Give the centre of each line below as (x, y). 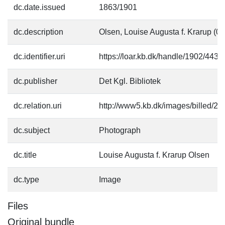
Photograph (120, 130)
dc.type (26, 180)
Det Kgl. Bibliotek (130, 81)
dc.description (38, 32)
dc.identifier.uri (39, 57)
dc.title (25, 155)
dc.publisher (35, 81)
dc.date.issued (39, 7)
